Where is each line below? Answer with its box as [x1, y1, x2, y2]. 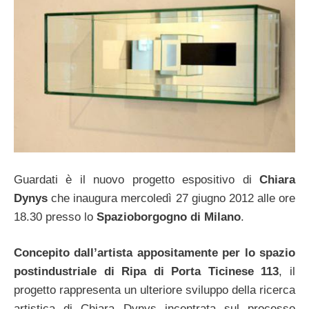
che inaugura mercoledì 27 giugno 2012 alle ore [48, 191, 295, 205]
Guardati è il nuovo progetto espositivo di [14, 172, 259, 186]
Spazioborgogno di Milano [97, 210, 241, 223]
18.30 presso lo [14, 210, 97, 223]
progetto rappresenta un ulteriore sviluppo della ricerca [14, 283, 295, 297]
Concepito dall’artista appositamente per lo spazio [14, 246, 295, 260]
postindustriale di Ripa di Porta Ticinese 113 [14, 265, 279, 279]
